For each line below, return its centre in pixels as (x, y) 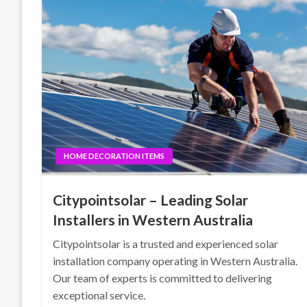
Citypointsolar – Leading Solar (151, 200)
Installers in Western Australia (153, 220)
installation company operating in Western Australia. (175, 261)
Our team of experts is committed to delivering (163, 278)
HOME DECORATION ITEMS (114, 156)
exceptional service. (99, 295)
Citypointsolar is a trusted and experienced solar (166, 244)
